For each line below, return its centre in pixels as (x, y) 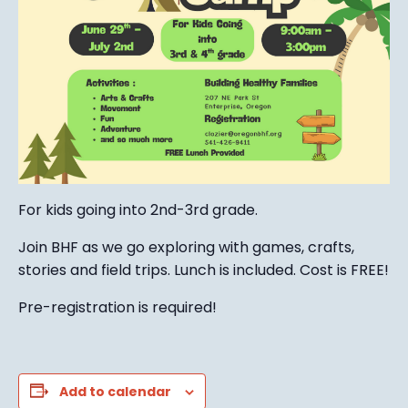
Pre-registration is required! (117, 307)
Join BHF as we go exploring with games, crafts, (186, 247)
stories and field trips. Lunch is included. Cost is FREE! (204, 270)
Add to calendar (115, 391)
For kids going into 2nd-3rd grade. (138, 209)
